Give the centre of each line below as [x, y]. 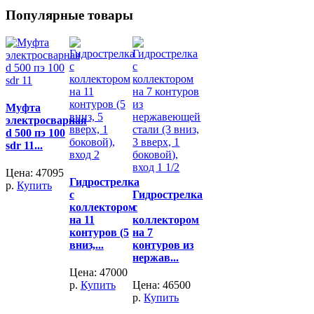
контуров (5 [99, 232]
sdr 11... [24, 145]
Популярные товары [69, 15]
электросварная [46, 120]
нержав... [156, 257]
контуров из [163, 245]
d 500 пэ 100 [35, 132]
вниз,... [86, 245]
